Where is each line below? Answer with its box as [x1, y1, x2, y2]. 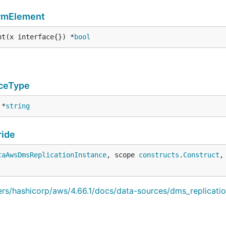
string [6, 101, 30, 110]
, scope [106, 150, 139, 159]
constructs [139, 150, 179, 159]
